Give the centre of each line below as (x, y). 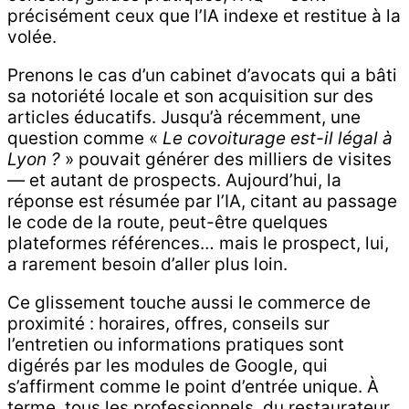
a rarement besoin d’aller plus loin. (147, 264)
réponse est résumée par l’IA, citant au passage (202, 201)
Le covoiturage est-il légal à (278, 138)
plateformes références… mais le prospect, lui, (198, 243)
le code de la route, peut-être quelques (168, 222)
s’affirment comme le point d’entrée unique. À (193, 386)
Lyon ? (34, 159)
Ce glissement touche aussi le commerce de (189, 302)
